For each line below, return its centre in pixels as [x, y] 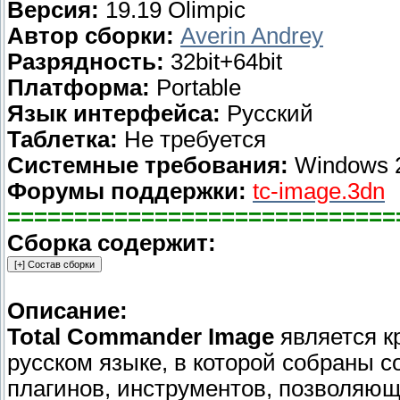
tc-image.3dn [319, 192]
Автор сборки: [91, 36]
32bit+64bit [223, 62]
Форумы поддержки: [127, 192]
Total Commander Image [141, 337]
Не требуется [192, 140]
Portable [196, 88]
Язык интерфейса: [114, 114]
